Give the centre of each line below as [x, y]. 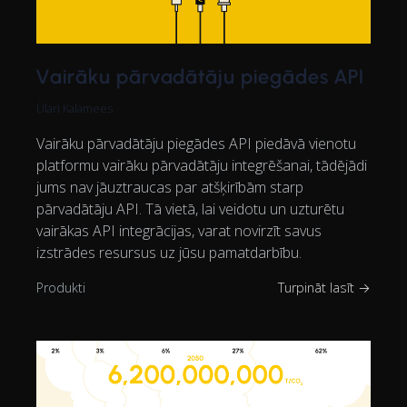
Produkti [61, 287]
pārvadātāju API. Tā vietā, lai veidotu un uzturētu [190, 208]
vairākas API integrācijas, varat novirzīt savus [179, 230]
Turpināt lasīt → [324, 287]
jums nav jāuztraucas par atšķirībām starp [170, 187]
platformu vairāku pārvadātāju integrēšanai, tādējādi [202, 165]
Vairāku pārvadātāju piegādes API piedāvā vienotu [196, 143]
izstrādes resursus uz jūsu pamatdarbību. [169, 252]
